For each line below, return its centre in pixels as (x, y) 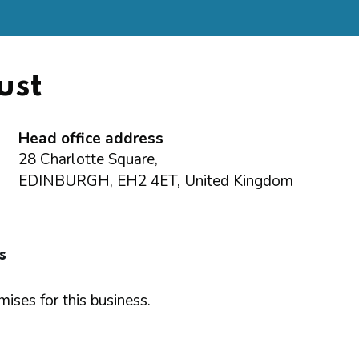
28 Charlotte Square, (88, 160)
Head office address (91, 139)
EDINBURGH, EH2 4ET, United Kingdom (155, 182)
